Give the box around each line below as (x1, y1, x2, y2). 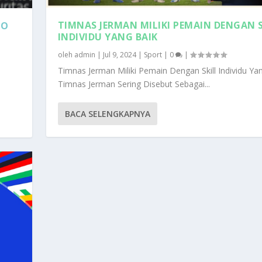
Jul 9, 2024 (102, 50, 136, 60)
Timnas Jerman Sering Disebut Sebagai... (57, 78, 210, 90)
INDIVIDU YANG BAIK (57, 30, 158, 44)
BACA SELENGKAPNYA (64, 108, 150, 120)
